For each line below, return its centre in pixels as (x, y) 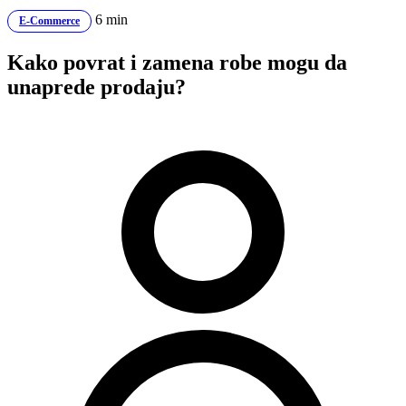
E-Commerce (49, 21)
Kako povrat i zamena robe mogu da (177, 62)
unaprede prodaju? (97, 87)
